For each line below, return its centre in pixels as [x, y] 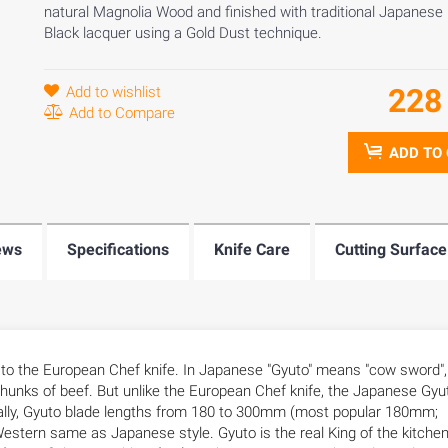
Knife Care [252, 249]
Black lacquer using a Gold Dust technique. [183, 33]
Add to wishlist [111, 92]
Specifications [118, 249]
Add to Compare [120, 113]
